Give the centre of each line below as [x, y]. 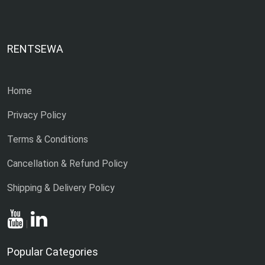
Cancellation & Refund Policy [67, 163]
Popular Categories [53, 251]
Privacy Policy [37, 115]
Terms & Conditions [48, 139]
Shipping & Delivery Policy [61, 188]
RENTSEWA [35, 49]
